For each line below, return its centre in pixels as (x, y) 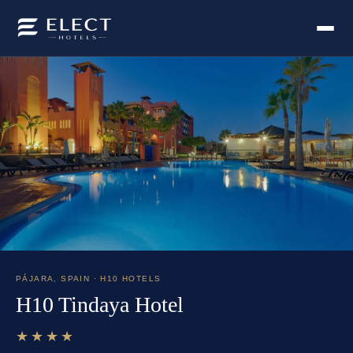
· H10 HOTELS (126, 279)
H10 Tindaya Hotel (100, 305)
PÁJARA (35, 279)
